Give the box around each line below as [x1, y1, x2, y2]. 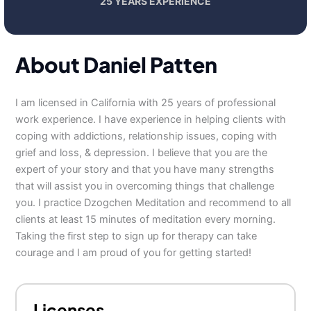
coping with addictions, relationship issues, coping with [15, 130, 278, 142]
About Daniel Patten [15, 51, 218, 78]
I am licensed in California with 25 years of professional [15, 96, 276, 109]
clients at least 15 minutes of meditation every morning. [15, 213, 276, 226]
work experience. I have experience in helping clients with [15, 113, 287, 126]
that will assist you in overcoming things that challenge [15, 180, 275, 192]
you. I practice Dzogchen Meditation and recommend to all [15, 196, 292, 209]
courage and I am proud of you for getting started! [15, 246, 252, 259]
